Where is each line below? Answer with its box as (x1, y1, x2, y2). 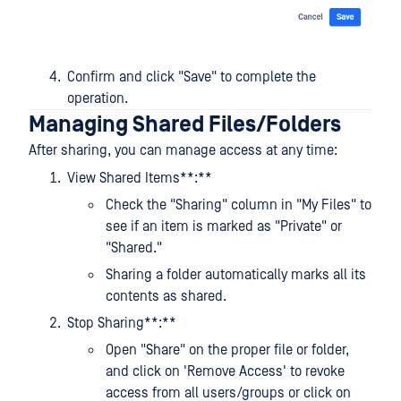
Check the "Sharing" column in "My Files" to (106, 196, 371, 213)
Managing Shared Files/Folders (29, 111, 341, 138)
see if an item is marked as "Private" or (106, 218, 342, 235)
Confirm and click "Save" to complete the (67, 68, 316, 85)
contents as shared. (106, 287, 226, 304)
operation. (67, 90, 128, 107)
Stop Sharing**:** (67, 314, 176, 331)
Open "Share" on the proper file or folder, (106, 341, 349, 358)
